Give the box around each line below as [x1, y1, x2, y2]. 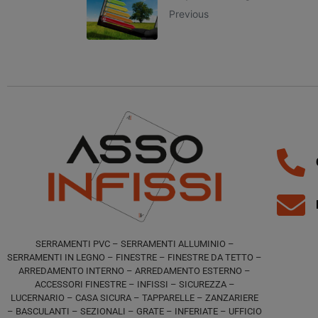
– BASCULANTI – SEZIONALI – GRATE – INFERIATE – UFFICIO [7, 305, 263, 317]
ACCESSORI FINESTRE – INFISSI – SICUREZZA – [34, 278, 235, 290]
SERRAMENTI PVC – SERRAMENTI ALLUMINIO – [35, 238, 234, 249]
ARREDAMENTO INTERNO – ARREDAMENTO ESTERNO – [18, 265, 251, 276]
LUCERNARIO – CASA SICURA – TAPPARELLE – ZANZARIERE [11, 292, 259, 303]
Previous [169, 7, 209, 20]
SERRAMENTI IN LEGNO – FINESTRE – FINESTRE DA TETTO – [7, 251, 263, 263]
